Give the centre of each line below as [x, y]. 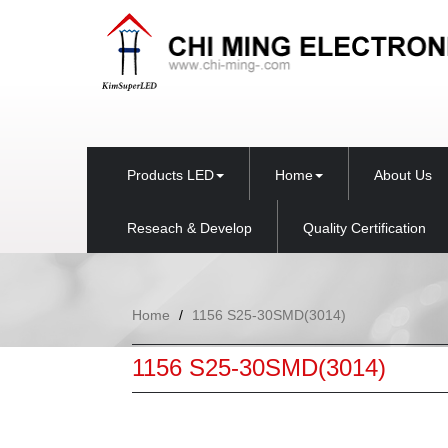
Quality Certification [364, 227]
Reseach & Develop [189, 227]
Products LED [170, 174]
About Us [403, 174]
